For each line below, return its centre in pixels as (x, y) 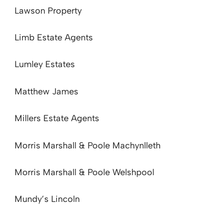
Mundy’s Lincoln (47, 199)
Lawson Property (48, 10)
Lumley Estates (45, 64)
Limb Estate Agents (54, 38)
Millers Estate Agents (57, 118)
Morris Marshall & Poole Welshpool (84, 172)
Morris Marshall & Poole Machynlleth (88, 145)
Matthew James (46, 91)
